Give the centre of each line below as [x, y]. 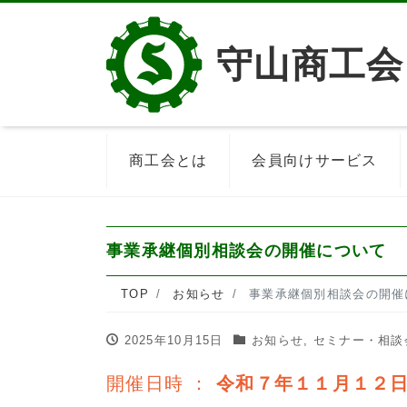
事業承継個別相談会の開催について [247, 251]
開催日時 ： [161, 383]
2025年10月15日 [174, 340]
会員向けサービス [315, 160]
